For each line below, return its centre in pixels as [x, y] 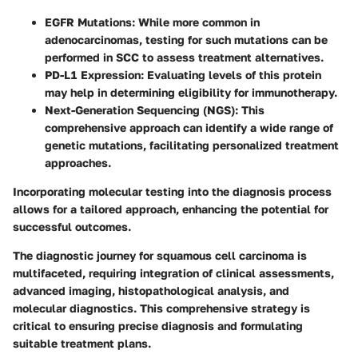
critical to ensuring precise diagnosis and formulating [158, 325]
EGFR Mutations [88, 22]
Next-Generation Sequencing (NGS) [140, 109]
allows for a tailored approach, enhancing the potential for [171, 209]
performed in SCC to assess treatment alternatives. [184, 57]
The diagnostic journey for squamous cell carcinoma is [160, 255]
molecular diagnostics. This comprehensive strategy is [161, 308]
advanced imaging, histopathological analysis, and [151, 290]
